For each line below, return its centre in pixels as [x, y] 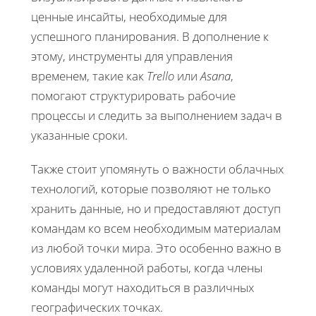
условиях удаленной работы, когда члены [147, 267]
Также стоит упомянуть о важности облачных [157, 169]
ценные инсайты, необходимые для [129, 16]
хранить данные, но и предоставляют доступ [156, 208]
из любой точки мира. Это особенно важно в [156, 248]
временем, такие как [89, 75]
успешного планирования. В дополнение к [150, 36]
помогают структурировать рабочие [133, 95]
